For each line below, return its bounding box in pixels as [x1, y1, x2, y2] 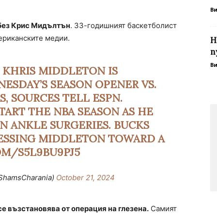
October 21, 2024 [56, 173, 115, 183]
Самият [149, 204, 177, 214]
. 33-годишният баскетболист [70, 21, 177, 31]
